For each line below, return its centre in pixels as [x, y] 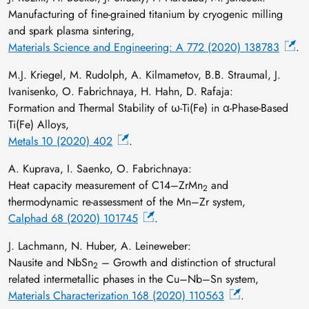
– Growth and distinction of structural [187, 262]
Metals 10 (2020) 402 [60, 141]
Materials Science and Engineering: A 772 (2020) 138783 [144, 47]
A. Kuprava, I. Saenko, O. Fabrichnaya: [100, 168]
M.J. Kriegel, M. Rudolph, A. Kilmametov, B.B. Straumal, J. [144, 74]
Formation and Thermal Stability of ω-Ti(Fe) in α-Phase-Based [148, 108]
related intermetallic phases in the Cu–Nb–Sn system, [133, 279]
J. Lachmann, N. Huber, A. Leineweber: [100, 246]
